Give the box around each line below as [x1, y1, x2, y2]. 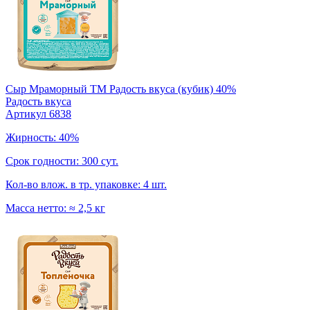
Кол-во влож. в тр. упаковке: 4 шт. [6, 178, 167, 190]
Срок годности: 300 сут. [6, 154, 118, 167]
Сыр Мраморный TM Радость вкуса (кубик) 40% [6, 82, 236, 95]
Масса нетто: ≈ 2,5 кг [6, 201, 105, 214]
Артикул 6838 [6, 107, 71, 120]
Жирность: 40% [6, 131, 79, 143]
